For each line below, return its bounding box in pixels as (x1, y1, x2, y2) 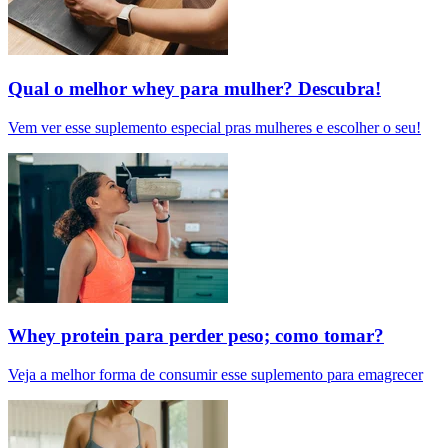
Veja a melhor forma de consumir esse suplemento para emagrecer (8, 366, 423, 384)
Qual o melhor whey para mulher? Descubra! (8, 77, 381, 99)
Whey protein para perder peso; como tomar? (8, 325, 384, 347)
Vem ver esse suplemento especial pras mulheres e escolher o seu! (8, 118, 421, 136)
